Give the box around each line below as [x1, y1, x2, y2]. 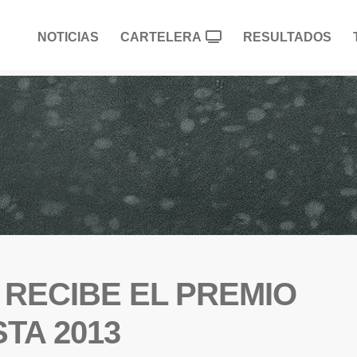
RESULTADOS [243, 29, 331, 44]
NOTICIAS [37, 29, 99, 44]
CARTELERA [120, 29, 202, 44]
